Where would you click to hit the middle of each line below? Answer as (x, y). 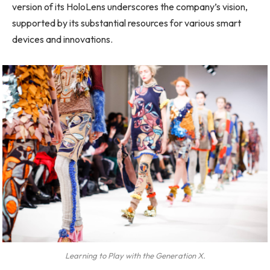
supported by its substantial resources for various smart (127, 23)
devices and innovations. (62, 39)
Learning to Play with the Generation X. (135, 256)
